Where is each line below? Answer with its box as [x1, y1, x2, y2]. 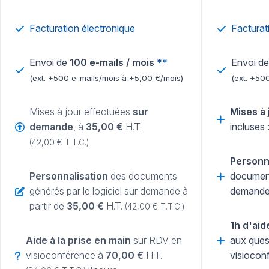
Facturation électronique [29, 22, 135, 35]
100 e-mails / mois [70, 56, 154, 69]
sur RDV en [131, 234, 182, 247]
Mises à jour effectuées [29, 106, 133, 118]
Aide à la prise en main [26, 234, 131, 247]
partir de [29, 200, 67, 213]
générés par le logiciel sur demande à [29, 185, 188, 198]
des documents [108, 170, 177, 183]
